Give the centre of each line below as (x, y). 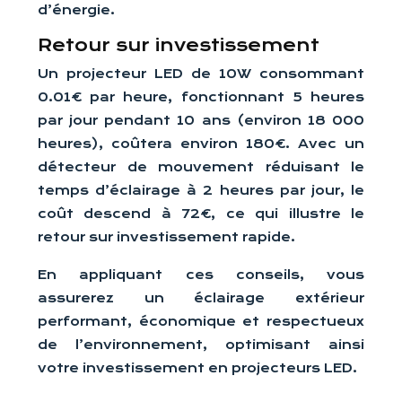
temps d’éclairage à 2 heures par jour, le (201, 190)
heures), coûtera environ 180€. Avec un (201, 144)
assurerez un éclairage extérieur (201, 298)
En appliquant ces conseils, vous (201, 275)
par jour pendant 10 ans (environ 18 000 (201, 120)
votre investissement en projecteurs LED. (197, 368)
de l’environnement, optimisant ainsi (201, 345)
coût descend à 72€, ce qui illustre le (201, 214)
